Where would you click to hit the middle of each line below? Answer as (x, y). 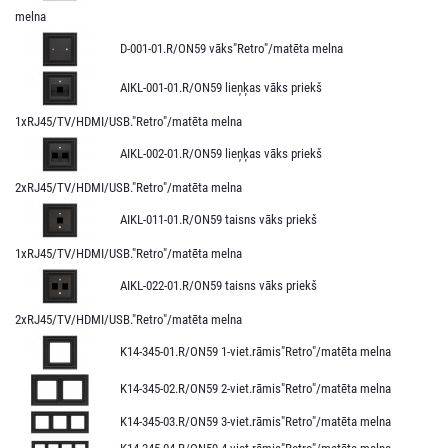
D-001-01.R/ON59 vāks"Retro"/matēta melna (231, 48)
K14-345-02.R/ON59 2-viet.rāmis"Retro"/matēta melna (255, 389)
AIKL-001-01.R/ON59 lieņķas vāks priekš (221, 87)
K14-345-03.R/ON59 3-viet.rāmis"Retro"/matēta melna (255, 421)
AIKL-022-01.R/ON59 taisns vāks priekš (218, 285)
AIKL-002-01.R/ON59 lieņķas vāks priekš (221, 153)
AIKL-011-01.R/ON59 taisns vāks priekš (218, 219)
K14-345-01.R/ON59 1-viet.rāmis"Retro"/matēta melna (255, 351)
